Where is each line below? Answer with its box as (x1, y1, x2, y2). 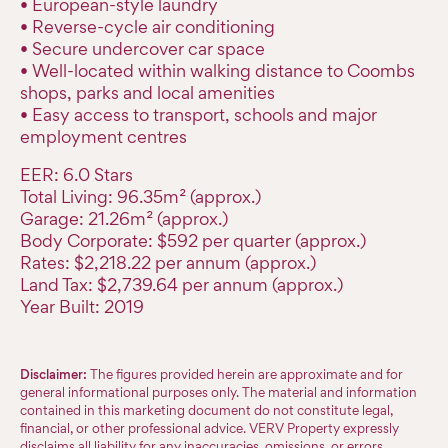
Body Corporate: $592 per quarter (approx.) (20, 229, 366, 252)
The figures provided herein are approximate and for (87, 366, 403, 383)
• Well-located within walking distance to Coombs (20, 59, 415, 82)
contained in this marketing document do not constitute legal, (20, 402, 393, 419)
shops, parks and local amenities (20, 81, 275, 104)
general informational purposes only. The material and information (20, 384, 417, 401)
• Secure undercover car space (20, 37, 265, 60)
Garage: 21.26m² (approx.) (20, 207, 228, 230)
